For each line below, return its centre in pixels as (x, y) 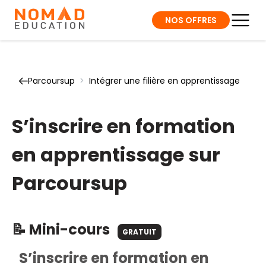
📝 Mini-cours (62, 229)
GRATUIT (140, 232)
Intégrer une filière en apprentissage (164, 81)
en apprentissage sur (116, 155)
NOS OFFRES (191, 20)
